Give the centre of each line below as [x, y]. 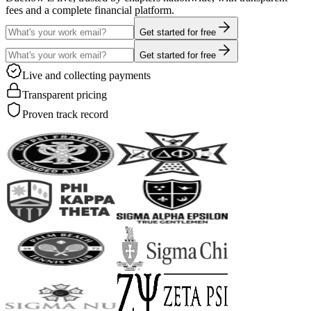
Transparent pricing [65, 94]
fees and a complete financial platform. [90, 10]
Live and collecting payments [86, 75]
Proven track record [65, 114]
